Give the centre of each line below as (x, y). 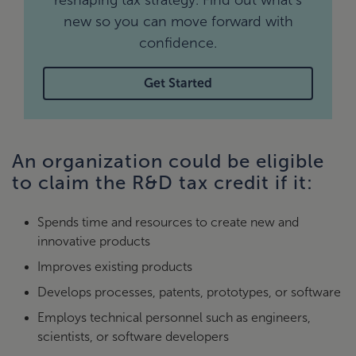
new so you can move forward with (178, 21)
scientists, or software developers (133, 337)
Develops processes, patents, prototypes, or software (189, 292)
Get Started (178, 83)
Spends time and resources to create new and (168, 222)
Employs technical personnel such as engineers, (174, 317)
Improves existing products (115, 267)
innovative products (94, 241)
